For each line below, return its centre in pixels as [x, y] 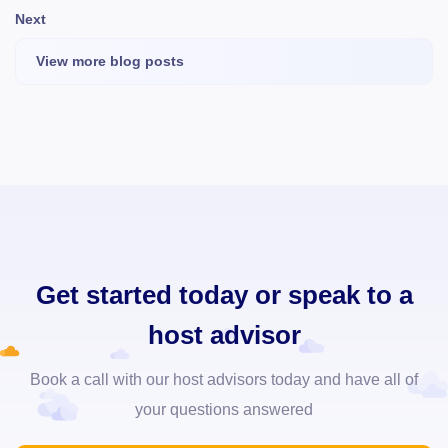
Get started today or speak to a [224, 295]
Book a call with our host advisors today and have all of [224, 379]
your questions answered [224, 409]
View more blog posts [110, 61]
